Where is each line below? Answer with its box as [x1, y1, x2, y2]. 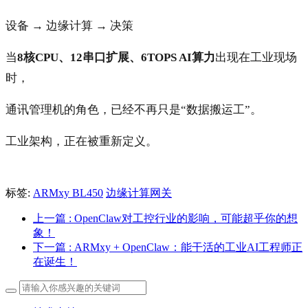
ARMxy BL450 [33, 187, 103, 199]
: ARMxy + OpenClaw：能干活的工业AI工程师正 [69, 241, 302, 254]
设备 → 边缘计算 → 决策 [5, 19, 133, 33]
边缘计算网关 [106, 187, 172, 199]
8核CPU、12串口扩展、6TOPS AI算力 [17, 51, 215, 65]
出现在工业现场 [215, 51, 297, 65]
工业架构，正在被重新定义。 [5, 135, 157, 148]
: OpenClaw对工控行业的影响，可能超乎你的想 [69, 212, 298, 225]
